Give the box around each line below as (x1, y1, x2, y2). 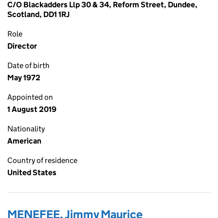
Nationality (7, 124, 45, 133)
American (7, 136, 41, 145)
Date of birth (7, 61, 50, 70)
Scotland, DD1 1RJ (7, 10, 70, 19)
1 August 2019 (7, 105, 56, 114)
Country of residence (7, 156, 77, 165)
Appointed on (7, 92, 53, 102)
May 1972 (7, 73, 40, 82)
